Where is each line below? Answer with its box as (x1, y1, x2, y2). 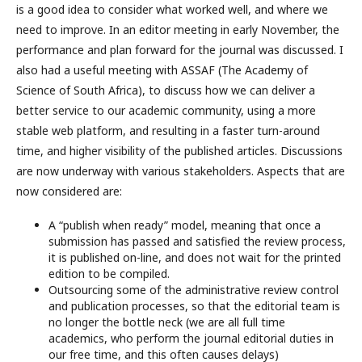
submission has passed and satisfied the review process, (48, 233, 346, 249)
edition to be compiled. (48, 265, 170, 281)
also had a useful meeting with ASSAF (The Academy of (16, 61, 308, 78)
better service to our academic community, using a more (16, 102, 316, 118)
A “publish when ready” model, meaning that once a (48, 217, 321, 233)
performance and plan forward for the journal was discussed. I (16, 41, 343, 57)
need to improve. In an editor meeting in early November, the (16, 21, 339, 37)
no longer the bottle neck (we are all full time (48, 314, 285, 330)
